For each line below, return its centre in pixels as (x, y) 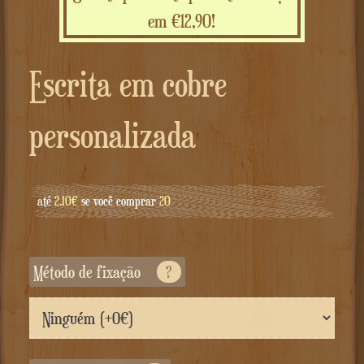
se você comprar (118, 201)
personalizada (112, 136)
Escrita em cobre (36, 84)
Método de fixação (91, 272)
